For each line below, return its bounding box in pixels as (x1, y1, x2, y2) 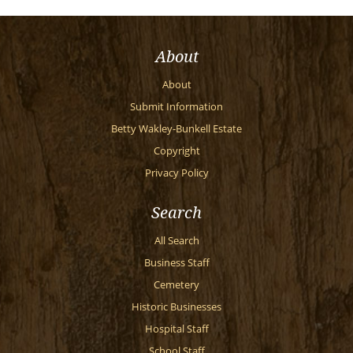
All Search (154, 234, 199, 247)
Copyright (153, 144, 200, 158)
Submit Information (130, 100, 223, 113)
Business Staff (143, 256, 210, 269)
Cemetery (154, 278, 199, 292)
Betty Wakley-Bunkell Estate (111, 122, 242, 136)
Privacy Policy (144, 166, 209, 180)
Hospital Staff (144, 322, 209, 336)
